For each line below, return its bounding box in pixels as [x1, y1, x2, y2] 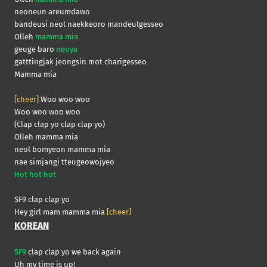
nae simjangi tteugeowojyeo [14, 157, 114, 167]
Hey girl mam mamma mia [14, 207, 107, 217]
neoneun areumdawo [14, 7, 90, 17]
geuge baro [14, 45, 56, 54]
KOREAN [14, 220, 49, 232]
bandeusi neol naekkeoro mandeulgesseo [14, 20, 163, 29]
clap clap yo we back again [26, 247, 121, 257]
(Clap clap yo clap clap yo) [14, 120, 105, 129]
